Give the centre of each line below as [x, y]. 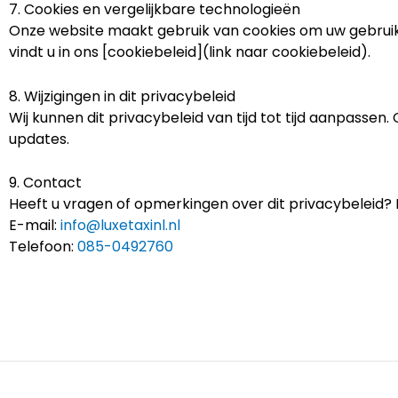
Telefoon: [43, 247]
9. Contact [45, 183]
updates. [39, 139]
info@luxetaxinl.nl [120, 226]
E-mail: [35, 226]
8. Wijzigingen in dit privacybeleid [122, 96]
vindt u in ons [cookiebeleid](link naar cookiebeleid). [190, 52]
